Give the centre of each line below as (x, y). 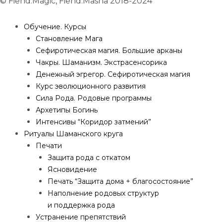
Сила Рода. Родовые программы (94, 98)
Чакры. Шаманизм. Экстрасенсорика (101, 63)
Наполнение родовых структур (103, 194)
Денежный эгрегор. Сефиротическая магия (113, 75)
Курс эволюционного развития (91, 86)
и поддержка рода (81, 205)
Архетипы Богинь (67, 110)
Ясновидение (72, 170)
